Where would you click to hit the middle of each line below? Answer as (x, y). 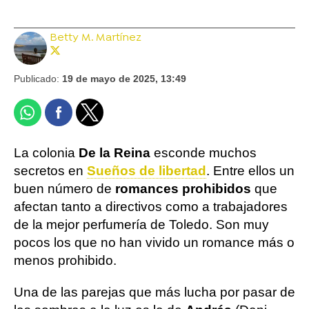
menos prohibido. (65, 260)
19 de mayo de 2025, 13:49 (124, 78)
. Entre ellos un (250, 170)
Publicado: (38, 78)
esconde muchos (203, 152)
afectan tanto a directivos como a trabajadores (151, 206)
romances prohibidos (183, 188)
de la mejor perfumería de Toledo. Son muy (141, 224)
